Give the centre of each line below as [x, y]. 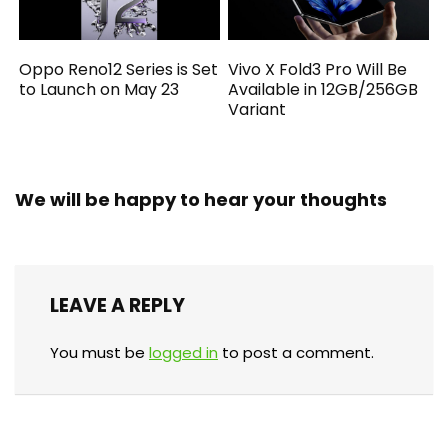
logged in [183, 353]
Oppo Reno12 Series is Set [119, 70]
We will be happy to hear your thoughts [201, 200]
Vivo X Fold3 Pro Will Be [318, 70]
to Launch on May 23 [99, 90]
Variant [257, 110]
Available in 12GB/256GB [323, 90]
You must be [99, 353]
